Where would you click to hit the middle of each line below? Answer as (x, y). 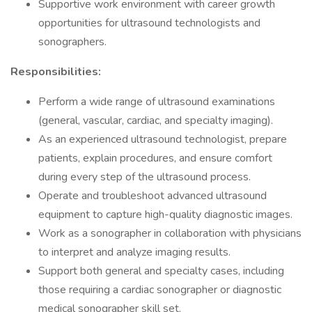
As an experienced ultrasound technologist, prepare (163, 139)
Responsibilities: (56, 72)
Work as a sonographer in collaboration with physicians (170, 233)
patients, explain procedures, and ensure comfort (155, 158)
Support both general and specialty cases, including (161, 271)
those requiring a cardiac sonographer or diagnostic (160, 290)
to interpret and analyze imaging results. (134, 252)
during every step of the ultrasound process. (145, 177)
